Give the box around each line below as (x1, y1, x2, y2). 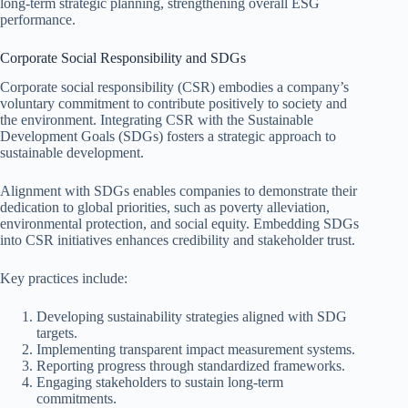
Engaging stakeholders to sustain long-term (36, 374, 283, 391)
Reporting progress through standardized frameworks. (36, 358, 345, 374)
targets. (36, 325, 77, 342)
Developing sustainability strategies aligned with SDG (36, 309, 347, 325)
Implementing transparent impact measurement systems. (36, 342, 355, 358)
